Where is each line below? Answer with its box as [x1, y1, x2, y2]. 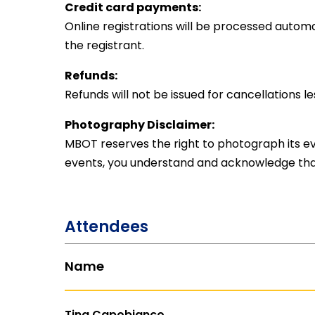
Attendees [65, 216, 148, 238]
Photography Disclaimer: [65, 117, 214, 133]
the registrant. [65, 37, 144, 53]
